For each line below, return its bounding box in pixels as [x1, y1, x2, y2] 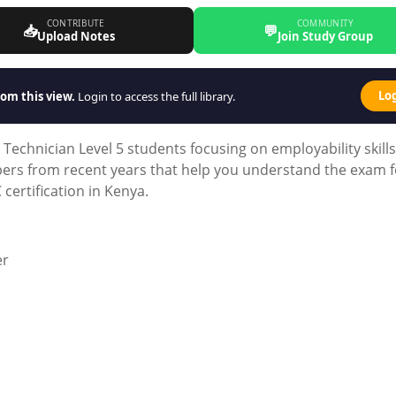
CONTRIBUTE [46, 17, 105, 29]
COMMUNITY [296, 17, 354, 29]
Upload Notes [36, 28, 115, 44]
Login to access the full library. [75, 88, 235, 104]
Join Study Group [278, 28, 374, 44]
